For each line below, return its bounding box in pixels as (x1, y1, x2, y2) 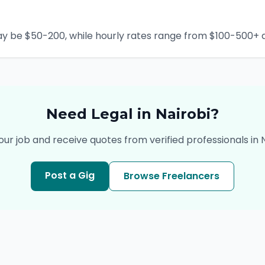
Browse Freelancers (124, 169, 219, 183)
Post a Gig (45, 169, 95, 182)
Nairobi (156, 105, 211, 122)
